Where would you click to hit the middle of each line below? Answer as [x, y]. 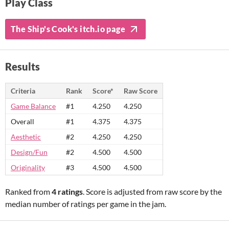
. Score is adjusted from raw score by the [152, 191]
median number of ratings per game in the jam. [86, 204]
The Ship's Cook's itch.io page [68, 29]
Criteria [23, 91]
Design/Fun [29, 152]
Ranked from [28, 191]
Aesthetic [26, 137]
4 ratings [67, 191]
